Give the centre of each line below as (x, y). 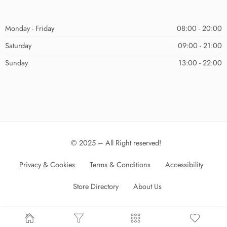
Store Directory (96, 186)
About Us (147, 186)
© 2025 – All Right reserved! (116, 143)
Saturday (18, 45)
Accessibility (184, 164)
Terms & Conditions (120, 164)
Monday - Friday (30, 28)
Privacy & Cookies (47, 164)
